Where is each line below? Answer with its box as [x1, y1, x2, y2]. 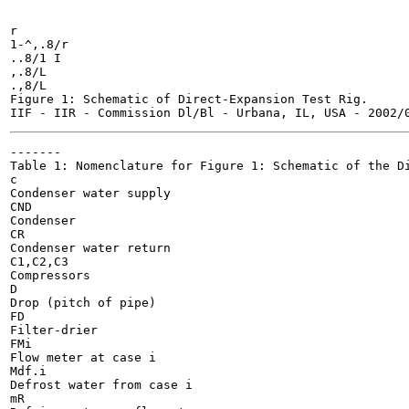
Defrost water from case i [10, 378, 193, 392]
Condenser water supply [10, 186, 171, 200]
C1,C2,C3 [10, 255, 68, 268]
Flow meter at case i [10, 351, 156, 364]
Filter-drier [10, 323, 98, 337]
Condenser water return [10, 241, 171, 255]
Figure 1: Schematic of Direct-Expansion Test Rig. [10, 92, 368, 106]
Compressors [10, 268, 90, 282]
